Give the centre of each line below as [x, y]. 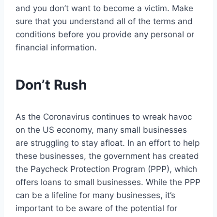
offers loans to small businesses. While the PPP [108, 182]
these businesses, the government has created [107, 156]
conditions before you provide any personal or [105, 35]
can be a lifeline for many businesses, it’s [95, 195]
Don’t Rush [51, 85]
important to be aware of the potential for [96, 209]
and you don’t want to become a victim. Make [104, 8]
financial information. [56, 48]
